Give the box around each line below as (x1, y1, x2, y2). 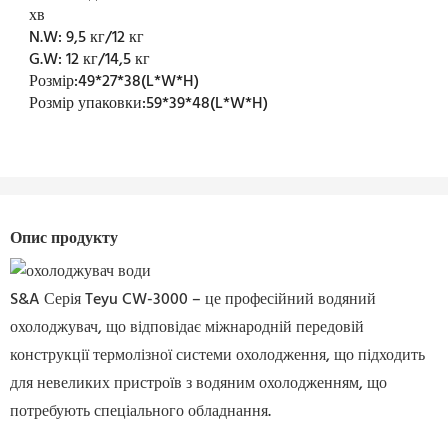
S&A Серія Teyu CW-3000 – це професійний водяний (10, 286, 376, 313)
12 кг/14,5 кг (66, 47, 151, 74)
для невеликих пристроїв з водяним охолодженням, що (10, 370, 387, 397)
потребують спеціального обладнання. (10, 398, 271, 425)
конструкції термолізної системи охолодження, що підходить (10, 342, 425, 369)
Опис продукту (10, 225, 118, 252)
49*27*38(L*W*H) (78, 69, 200, 96)
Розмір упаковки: (29, 91, 147, 118)
